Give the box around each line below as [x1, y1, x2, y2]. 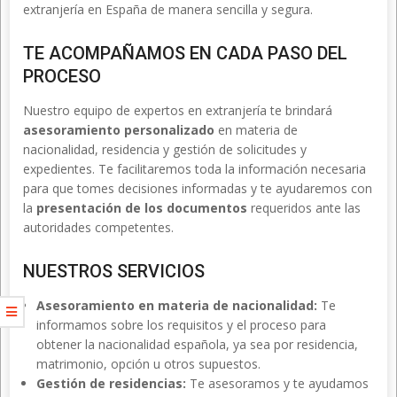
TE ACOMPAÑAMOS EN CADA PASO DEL [23, 43, 347, 64]
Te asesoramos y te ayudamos [186, 375, 369, 392]
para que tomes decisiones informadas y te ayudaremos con [23, 180, 372, 197]
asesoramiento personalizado [23, 121, 214, 138]
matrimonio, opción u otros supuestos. [36, 355, 261, 372]
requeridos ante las [247, 199, 361, 216]
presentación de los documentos [36, 199, 247, 216]
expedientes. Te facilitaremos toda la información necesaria [23, 160, 366, 177]
